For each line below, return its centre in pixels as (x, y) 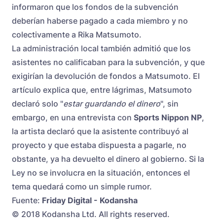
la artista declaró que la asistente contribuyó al (100, 131)
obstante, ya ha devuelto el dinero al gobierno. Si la (108, 159)
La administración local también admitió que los (101, 49)
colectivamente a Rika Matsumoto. (77, 35)
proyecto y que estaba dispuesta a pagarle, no (99, 145)
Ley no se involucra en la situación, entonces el (101, 173)
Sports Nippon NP (168, 118)
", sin (169, 104)
